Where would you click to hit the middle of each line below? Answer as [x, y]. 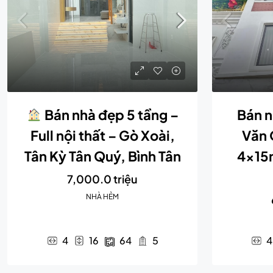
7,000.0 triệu [102, 179]
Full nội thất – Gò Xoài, [102, 135]
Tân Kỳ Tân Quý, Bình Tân [102, 156]
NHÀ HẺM [102, 197]
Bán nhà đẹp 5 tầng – [110, 115]
